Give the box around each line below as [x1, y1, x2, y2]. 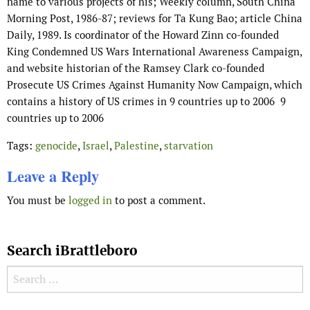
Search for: [7, 268, 60, 283]
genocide [35, 139, 77, 153]
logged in [69, 194, 112, 208]
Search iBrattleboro [7, 242, 138, 260]
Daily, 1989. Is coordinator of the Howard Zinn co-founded [7, 28, 279, 42]
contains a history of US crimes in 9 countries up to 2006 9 [7, 95, 286, 109]
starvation [164, 139, 213, 153]
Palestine [114, 139, 159, 153]
